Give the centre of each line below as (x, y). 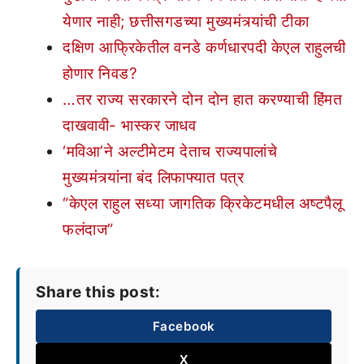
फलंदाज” (88, 230)
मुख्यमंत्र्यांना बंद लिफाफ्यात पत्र (153, 178)
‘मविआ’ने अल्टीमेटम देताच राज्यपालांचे (170, 152)
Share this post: (98, 292)
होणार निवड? (100, 74)
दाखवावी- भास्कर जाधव (129, 126)
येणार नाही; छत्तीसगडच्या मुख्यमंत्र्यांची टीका (186, 22)
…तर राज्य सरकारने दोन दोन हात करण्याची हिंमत (202, 100)
